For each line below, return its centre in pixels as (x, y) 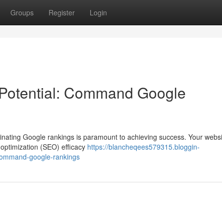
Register (62, 12)
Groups (22, 12)
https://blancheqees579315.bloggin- (143, 147)
